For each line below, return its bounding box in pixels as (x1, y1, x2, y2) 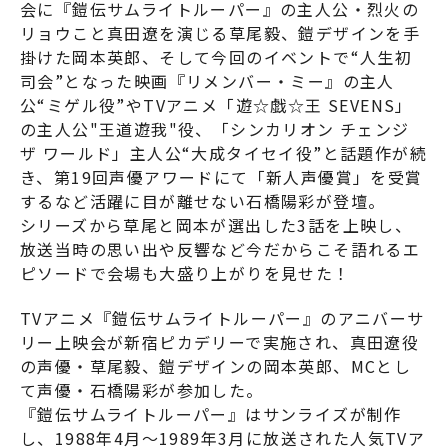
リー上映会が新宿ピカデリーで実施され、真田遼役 (20, 330, 420, 355)
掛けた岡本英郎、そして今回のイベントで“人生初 (20, 45, 413, 70)
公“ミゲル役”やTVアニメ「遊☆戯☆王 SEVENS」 (20, 93, 413, 118)
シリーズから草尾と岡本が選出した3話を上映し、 (20, 213, 413, 238)
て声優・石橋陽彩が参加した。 (20, 378, 264, 403)
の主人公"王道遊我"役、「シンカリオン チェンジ (20, 117, 410, 142)
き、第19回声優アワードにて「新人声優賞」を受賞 (20, 165, 423, 190)
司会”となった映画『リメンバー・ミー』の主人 (20, 69, 395, 94)
